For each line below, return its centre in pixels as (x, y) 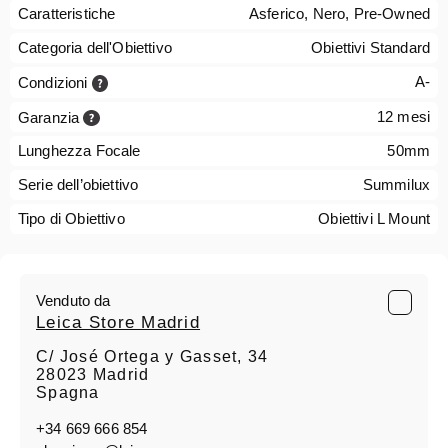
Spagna (68, 393)
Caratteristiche (67, 14)
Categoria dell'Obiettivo (95, 48)
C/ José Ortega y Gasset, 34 (152, 357)
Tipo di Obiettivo (71, 219)
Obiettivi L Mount (374, 219)
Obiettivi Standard (370, 48)
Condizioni (55, 82)
